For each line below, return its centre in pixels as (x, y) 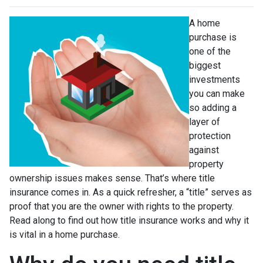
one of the (210, 51)
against (204, 150)
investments (215, 79)
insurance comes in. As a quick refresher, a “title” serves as (131, 192)
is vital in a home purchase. (65, 234)
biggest (205, 65)
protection (210, 136)
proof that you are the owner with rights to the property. (122, 206)
